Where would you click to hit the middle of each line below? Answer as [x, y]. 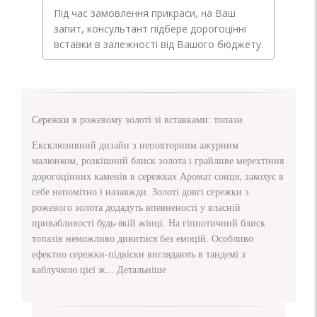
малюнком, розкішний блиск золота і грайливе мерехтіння [158, 161]
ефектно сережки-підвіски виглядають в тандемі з [139, 254]
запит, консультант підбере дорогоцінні [150, 28]
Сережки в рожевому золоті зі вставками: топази [137, 120]
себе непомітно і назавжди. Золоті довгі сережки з [140, 192]
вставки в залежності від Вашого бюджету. [158, 44]
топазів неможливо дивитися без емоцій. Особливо [143, 238]
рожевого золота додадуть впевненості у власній [136, 207]
